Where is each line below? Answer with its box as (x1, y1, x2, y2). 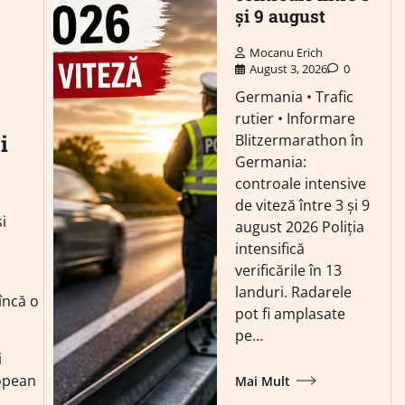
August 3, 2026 (250, 61, 328, 78)
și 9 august (235, 5, 326, 28)
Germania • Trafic (235, 87, 354, 108)
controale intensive (235, 174, 367, 194)
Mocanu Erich (250, 44, 324, 61)
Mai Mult (235, 372, 291, 390)
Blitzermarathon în (235, 130, 364, 151)
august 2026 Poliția (235, 217, 365, 238)
